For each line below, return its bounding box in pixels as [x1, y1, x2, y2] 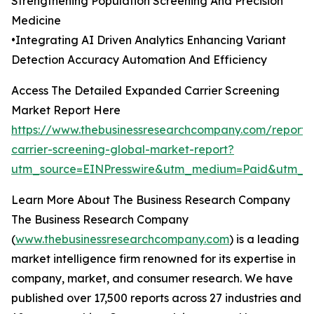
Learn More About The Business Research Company [11, 193, 290, 207]
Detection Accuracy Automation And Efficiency [11, 53, 267, 67]
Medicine [11, 13, 61, 28]
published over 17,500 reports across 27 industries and [11, 291, 301, 306]
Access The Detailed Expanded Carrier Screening [11, 83, 280, 98]
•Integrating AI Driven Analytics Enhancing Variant [11, 33, 286, 48]
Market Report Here [11, 103, 121, 118]
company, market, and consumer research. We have [11, 271, 293, 286]
